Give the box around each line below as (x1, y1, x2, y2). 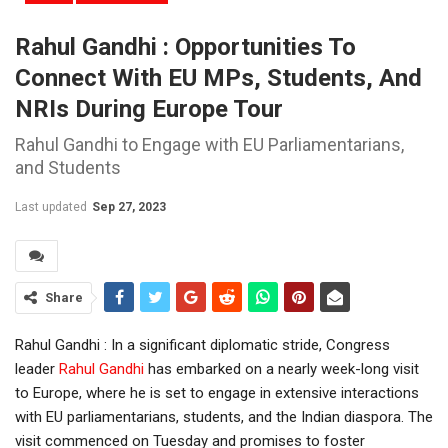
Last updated (15, 199, 90, 214)
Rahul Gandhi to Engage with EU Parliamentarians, (15, 133, 404, 155)
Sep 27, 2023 (92, 199, 166, 214)
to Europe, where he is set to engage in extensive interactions (15, 383, 419, 402)
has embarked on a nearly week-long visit (144, 359, 419, 378)
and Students (15, 156, 121, 178)
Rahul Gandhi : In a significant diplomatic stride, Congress (15, 335, 390, 354)
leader (15, 359, 59, 378)
